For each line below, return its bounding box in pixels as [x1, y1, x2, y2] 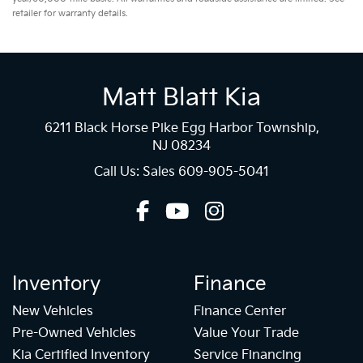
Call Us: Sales [94, 164, 178, 180]
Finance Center [194, 304, 286, 319]
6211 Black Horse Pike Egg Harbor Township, [44, 120, 319, 136]
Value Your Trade [194, 326, 299, 341]
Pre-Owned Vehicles [12, 326, 136, 341]
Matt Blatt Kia [102, 83, 261, 113]
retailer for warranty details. [12, 7, 128, 19]
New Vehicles [12, 304, 93, 319]
